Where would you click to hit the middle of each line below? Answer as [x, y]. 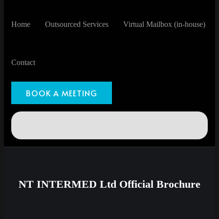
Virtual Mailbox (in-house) [164, 24]
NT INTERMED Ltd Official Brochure [109, 184]
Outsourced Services [77, 24]
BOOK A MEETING [62, 93]
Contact [23, 62]
